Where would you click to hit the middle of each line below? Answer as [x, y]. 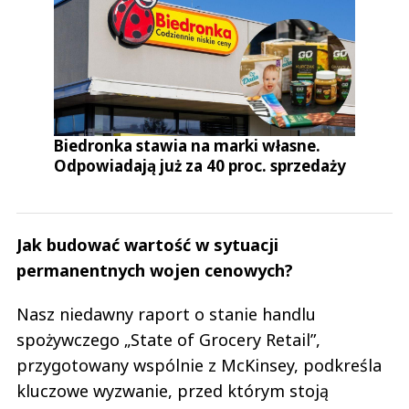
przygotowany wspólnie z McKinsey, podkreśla [199, 366]
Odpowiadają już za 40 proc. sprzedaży [200, 166]
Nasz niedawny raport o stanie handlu [166, 315]
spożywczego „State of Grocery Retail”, [168, 340]
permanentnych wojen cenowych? [155, 271]
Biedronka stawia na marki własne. [188, 146]
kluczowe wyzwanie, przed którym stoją [173, 391]
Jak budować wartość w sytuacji [147, 245]
